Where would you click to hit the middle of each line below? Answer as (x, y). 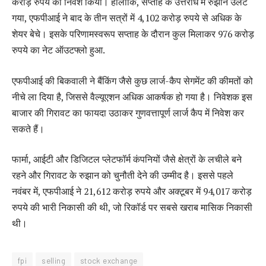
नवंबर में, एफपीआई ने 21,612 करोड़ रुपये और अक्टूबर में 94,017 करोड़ (132, 191)
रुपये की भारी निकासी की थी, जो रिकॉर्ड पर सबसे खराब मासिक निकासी (132, 208)
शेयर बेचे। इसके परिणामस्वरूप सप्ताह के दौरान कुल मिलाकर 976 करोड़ (133, 34)
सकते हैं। (28, 129)
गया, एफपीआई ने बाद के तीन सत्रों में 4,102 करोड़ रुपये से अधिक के (127, 18)
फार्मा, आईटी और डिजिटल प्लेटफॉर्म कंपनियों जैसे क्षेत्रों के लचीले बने (127, 159)
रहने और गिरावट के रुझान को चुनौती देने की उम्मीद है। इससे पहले (123, 175)
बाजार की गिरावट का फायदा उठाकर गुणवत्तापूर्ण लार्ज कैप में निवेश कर (128, 113)
